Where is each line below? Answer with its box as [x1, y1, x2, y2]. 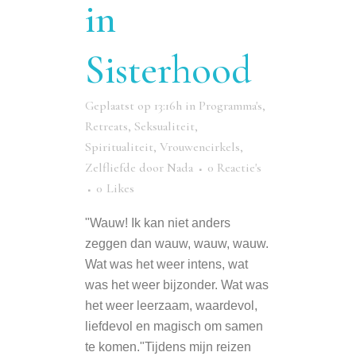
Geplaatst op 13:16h [85, 98, 182, 114]
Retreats [85, 118, 128, 135]
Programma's [199, 98, 262, 114]
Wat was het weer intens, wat [85, 257, 248, 272]
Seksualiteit [134, 118, 195, 135]
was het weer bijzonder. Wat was [85, 278, 269, 292]
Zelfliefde [85, 160, 136, 176]
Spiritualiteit [85, 139, 153, 156]
